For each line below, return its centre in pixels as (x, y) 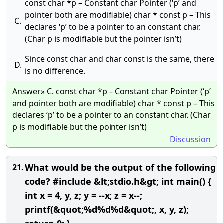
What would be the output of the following (120, 167)
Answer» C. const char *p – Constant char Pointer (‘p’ (111, 91)
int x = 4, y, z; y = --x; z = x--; (84, 195)
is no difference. (55, 71)
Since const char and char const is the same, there (119, 59)
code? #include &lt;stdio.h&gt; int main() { (118, 181)
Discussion (190, 139)
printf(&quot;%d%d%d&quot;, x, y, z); (107, 209)
